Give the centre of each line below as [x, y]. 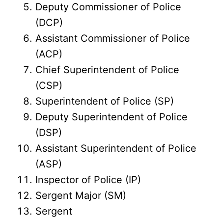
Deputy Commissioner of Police [109, 7]
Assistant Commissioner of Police [113, 38]
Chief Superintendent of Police [108, 70]
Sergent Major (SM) [81, 195]
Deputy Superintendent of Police [112, 117]
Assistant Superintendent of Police [116, 148]
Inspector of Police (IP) [88, 180]
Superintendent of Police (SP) [105, 101]
